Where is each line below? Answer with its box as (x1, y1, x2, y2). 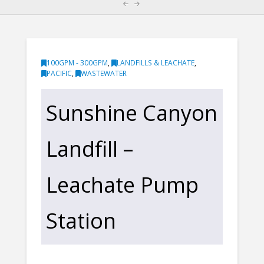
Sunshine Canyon (45, 98, 217, 127)
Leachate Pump (45, 170, 199, 199)
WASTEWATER (80, 68, 127, 78)
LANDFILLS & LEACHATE (116, 57, 194, 68)
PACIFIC (46, 68, 72, 78)
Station (45, 206, 116, 235)
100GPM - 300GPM (46, 57, 108, 68)
